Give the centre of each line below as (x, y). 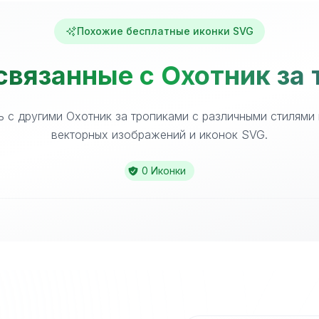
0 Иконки (164, 171)
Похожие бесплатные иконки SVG (165, 31)
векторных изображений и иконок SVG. (159, 135)
